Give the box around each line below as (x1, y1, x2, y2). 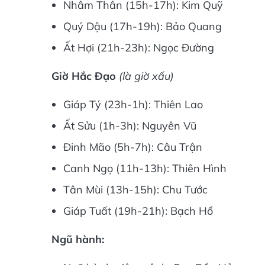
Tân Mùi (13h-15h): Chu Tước (63, 183, 208, 196)
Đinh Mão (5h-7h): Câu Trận (63, 140, 202, 154)
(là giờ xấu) (119, 69, 174, 83)
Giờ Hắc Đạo (51, 69, 119, 83)
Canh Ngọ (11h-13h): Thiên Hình (63, 161, 227, 175)
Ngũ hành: (51, 232, 104, 246)
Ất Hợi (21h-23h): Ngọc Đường (63, 41, 214, 54)
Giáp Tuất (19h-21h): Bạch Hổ (63, 204, 213, 218)
